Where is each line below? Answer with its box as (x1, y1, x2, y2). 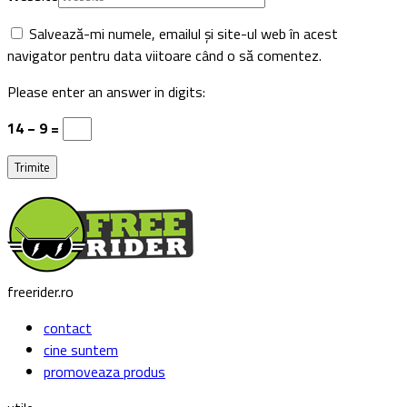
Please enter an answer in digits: (7, 80, 205, 103)
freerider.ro (7, 280, 74, 303)
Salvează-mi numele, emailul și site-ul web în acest (29, 22, 338, 45)
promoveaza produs (44, 360, 165, 382)
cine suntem (44, 338, 118, 361)
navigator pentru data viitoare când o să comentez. (7, 44, 322, 66)
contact (44, 316, 92, 339)
